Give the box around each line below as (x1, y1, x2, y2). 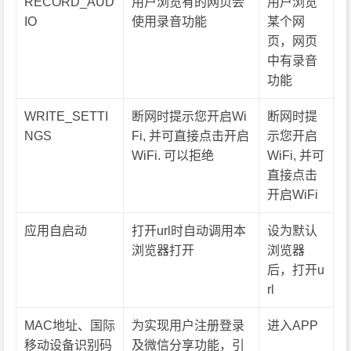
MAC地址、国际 (24, 319, 116, 332)
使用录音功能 (132, 15, 208, 28)
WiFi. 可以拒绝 (132, 149, 215, 162)
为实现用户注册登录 (132, 319, 245, 332)
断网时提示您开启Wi (132, 110, 248, 123)
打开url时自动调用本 (132, 224, 247, 237)
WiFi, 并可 (267, 149, 325, 162)
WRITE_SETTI (24, 110, 109, 123)
